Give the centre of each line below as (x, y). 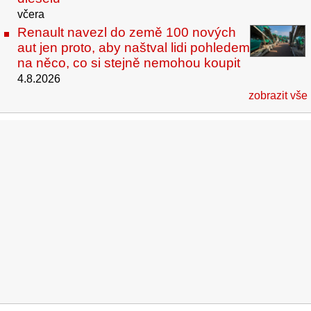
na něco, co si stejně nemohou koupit (129, 62)
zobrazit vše (278, 95)
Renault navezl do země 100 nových (127, 32)
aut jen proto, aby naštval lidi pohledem (134, 47)
